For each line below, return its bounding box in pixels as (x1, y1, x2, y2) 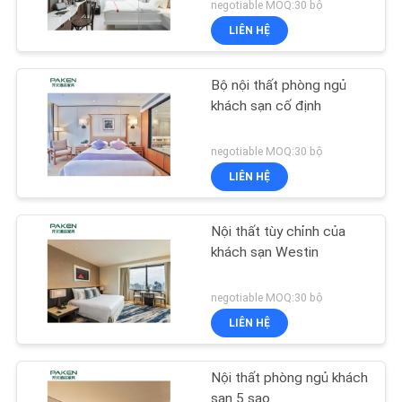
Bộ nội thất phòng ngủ (211, 77, 347, 94)
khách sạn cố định (211, 98, 322, 115)
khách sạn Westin (211, 243, 319, 260)
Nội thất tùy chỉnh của (211, 223, 346, 240)
